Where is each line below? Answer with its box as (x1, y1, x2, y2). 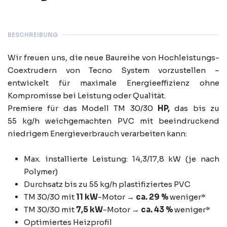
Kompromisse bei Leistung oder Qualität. (8, 91, 166, 101)
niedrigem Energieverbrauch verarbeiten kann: (8, 129, 187, 139)
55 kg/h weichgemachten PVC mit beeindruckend (8, 116, 219, 126)
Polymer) (24, 167, 58, 177)
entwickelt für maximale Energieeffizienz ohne (8, 78, 219, 88)
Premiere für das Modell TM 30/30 (8, 103, 158, 113)
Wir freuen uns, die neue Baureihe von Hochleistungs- (8, 53, 219, 63)
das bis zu (170, 103, 219, 113)
